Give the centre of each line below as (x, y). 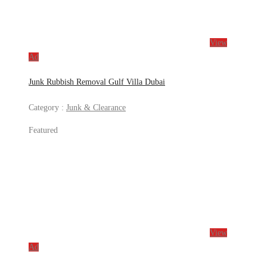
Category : (47, 107)
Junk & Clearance (96, 107)
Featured (43, 130)
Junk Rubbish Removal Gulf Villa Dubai (97, 82)
